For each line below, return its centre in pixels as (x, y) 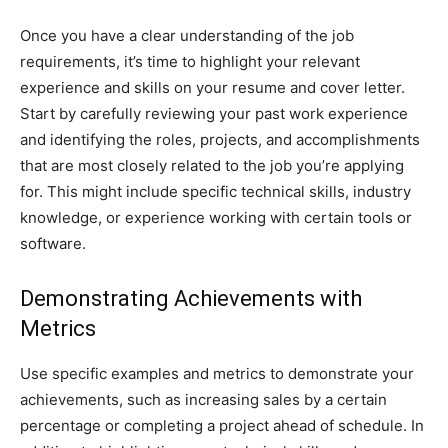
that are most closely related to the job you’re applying (212, 165)
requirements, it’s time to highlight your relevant (190, 61)
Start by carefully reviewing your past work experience (214, 113)
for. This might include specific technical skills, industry (215, 191)
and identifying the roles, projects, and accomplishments (220, 139)
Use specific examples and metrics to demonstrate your (217, 373)
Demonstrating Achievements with (191, 298)
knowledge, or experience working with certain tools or (216, 217)
